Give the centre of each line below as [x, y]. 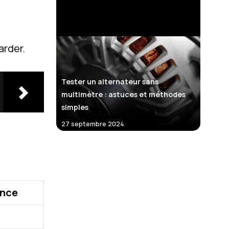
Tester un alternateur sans [110, 81]
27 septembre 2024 [95, 123]
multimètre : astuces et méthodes [123, 94]
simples [75, 107]
